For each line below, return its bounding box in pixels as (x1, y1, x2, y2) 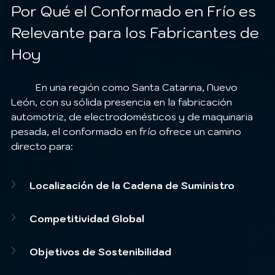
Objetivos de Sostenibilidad (29, 245, 171, 258)
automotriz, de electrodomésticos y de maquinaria (11, 110, 255, 123)
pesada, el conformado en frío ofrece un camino (11, 125, 244, 137)
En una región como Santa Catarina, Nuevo (11, 80, 36, 93)
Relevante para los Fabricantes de (11, 22, 263, 42)
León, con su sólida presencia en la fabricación (11, 95, 234, 108)
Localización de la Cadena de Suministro (29, 179, 234, 192)
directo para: (11, 139, 73, 152)
